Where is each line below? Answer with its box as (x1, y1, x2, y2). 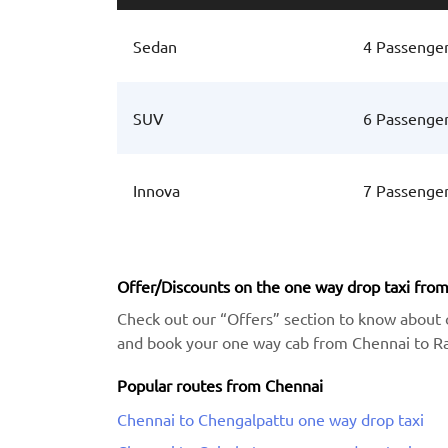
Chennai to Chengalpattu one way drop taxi (117, 408, 424, 429)
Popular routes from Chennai (117, 374, 323, 395)
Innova (133, 179, 180, 200)
